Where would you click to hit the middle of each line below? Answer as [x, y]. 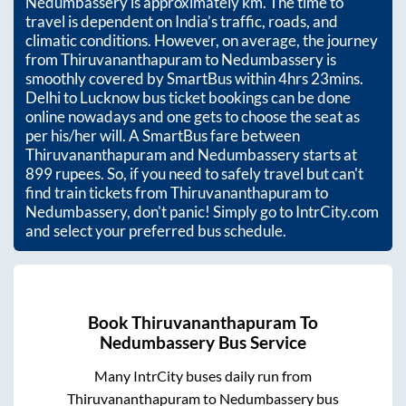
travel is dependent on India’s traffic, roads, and [182, 22]
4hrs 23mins [319, 79]
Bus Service [261, 342]
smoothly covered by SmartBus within [152, 79]
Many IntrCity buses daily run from [203, 375]
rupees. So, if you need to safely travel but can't [208, 174]
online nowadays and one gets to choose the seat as [193, 117]
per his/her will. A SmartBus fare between [163, 136]
